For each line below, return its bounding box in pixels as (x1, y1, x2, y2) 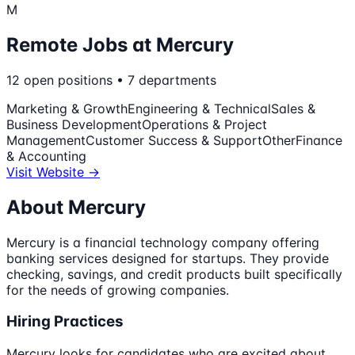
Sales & (271, 100, 315, 116)
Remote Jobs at (6, 32, 156, 56)
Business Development (6, 116, 142, 132)
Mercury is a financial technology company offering (6, 234, 319, 250)
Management (6, 132, 86, 148)
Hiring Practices (6, 312, 124, 331)
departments (139, 71, 216, 88)
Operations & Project (142, 116, 267, 132)
